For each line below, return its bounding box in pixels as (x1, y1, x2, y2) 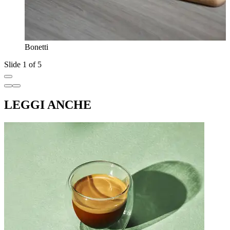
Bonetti (25, 43, 48, 52)
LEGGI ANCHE (4, 98, 91, 112)
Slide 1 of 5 (4, 60, 42, 69)
